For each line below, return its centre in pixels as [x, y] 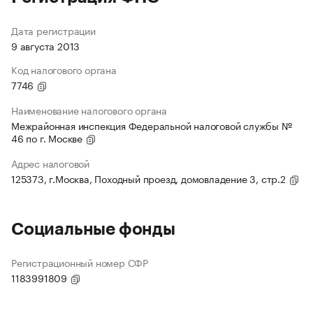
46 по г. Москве [48, 138]
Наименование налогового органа [89, 110]
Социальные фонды [93, 230]
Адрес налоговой [50, 163]
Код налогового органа [64, 70]
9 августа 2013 [46, 46]
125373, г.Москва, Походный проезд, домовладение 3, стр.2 [150, 179]
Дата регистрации [53, 30]
